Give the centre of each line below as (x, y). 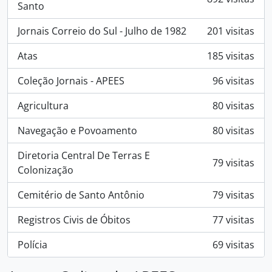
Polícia (32, 245)
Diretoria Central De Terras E (84, 155)
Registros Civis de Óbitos (74, 220)
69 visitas (233, 245)
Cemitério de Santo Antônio (81, 195)
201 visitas (231, 31)
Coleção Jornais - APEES (71, 81)
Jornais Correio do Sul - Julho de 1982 (102, 31)
